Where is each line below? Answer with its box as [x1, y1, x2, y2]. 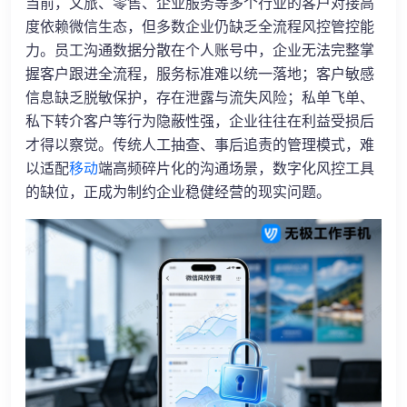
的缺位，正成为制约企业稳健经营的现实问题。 [25, 184, 331, 201]
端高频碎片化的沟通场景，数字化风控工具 [98, 161, 374, 177]
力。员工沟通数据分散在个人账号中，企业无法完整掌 [25, 43, 374, 59]
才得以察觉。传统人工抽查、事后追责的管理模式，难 [25, 137, 374, 154]
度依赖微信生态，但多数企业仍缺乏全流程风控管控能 [25, 19, 374, 35]
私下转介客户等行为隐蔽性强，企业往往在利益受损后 [25, 114, 374, 130]
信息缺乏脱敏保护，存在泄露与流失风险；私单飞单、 [25, 90, 374, 106]
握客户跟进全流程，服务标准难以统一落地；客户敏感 [25, 66, 374, 83]
